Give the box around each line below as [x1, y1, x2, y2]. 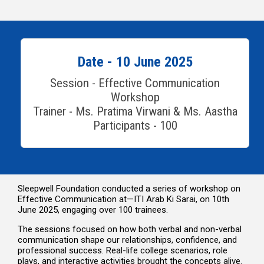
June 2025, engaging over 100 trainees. [18, 204, 168, 215]
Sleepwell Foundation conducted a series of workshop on [18, 183, 240, 194]
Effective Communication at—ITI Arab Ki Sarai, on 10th [18, 193, 229, 204]
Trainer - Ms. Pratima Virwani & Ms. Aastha [32, 104, 237, 118]
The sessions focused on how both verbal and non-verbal [18, 223, 242, 235]
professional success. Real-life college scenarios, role [18, 245, 227, 256]
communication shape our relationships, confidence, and [18, 234, 237, 245]
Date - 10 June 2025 [77, 53, 193, 70]
